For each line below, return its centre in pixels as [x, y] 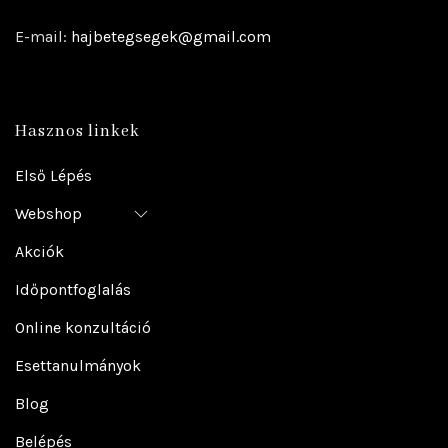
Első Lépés [53, 175]
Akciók [39, 251]
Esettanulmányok [78, 365]
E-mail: [43, 36]
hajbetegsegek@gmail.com [171, 36]
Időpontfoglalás [73, 289]
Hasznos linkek [77, 131]
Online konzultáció [83, 327]
